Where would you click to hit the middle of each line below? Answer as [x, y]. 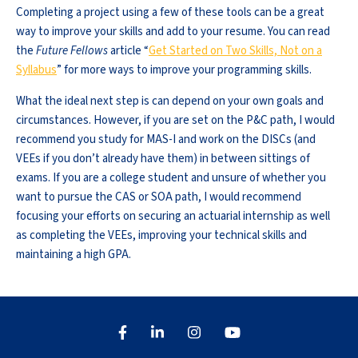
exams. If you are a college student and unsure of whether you [171, 178]
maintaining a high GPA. [74, 255]
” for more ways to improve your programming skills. [184, 70]
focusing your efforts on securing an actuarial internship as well [173, 217]
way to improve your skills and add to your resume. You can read [173, 32]
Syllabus [36, 70]
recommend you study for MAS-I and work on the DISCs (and [166, 140]
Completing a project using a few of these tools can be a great [170, 13]
